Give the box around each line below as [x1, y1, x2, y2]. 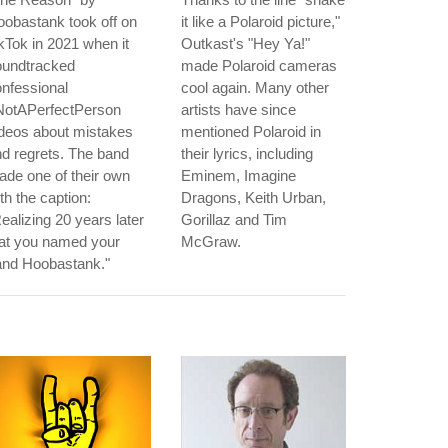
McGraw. [181, 233, 241, 251]
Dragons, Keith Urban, [181, 189, 326, 207]
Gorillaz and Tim [181, 211, 287, 229]
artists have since [181, 101, 296, 119]
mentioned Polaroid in [181, 123, 321, 141]
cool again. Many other [181, 79, 329, 97]
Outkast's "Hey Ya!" [181, 35, 310, 53]
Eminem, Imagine [181, 167, 296, 185]
